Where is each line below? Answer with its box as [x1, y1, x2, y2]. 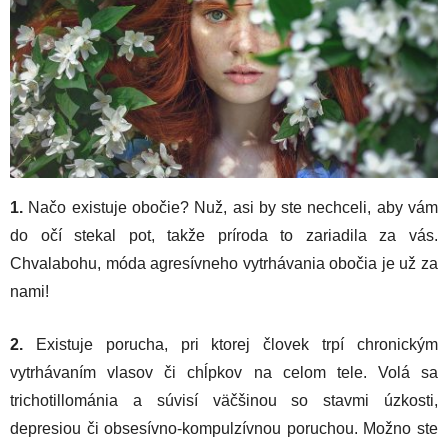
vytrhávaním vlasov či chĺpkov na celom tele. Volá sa [10, 363, 438, 381]
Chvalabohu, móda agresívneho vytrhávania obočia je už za [10, 254, 438, 272]
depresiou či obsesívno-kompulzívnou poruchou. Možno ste [10, 419, 438, 437]
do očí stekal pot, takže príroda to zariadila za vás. [10, 226, 438, 244]
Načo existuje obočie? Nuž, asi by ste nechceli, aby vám [23, 198, 438, 216]
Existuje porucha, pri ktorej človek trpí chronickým [35, 335, 439, 353]
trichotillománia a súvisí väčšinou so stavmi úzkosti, [10, 391, 438, 409]
